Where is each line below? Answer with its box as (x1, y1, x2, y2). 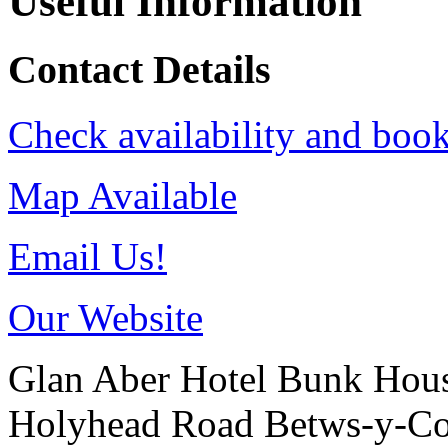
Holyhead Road (8, 401, 264, 445)
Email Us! (8, 234, 167, 278)
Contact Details (8, 47, 271, 93)
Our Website (8, 295, 203, 339)
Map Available (8, 173, 237, 217)
